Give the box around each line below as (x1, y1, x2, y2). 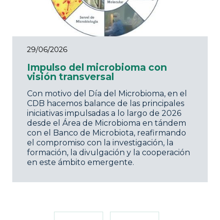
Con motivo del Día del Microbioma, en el (27, 89, 187, 99)
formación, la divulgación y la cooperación (27, 148, 190, 158)
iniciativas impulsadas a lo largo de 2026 (27, 109, 181, 118)
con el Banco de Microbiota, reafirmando (27, 128, 186, 138)
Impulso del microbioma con (27, 61, 167, 74)
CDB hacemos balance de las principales (27, 99, 184, 109)
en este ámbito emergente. (27, 158, 134, 167)
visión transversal (27, 71, 114, 83)
